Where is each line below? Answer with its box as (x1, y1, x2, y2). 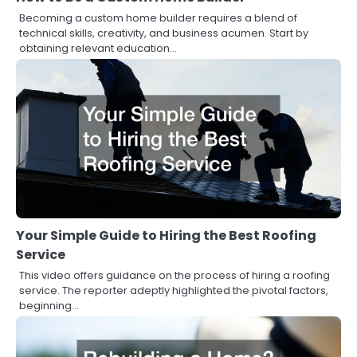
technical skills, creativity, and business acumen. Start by (19, 25, 308, 41)
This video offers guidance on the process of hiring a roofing (19, 267, 330, 283)
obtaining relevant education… (19, 40, 177, 56)
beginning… (19, 297, 79, 313)
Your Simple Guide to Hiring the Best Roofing (16, 226, 316, 245)
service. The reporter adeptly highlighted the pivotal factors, (19, 282, 328, 298)
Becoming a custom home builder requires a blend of (19, 10, 297, 25)
